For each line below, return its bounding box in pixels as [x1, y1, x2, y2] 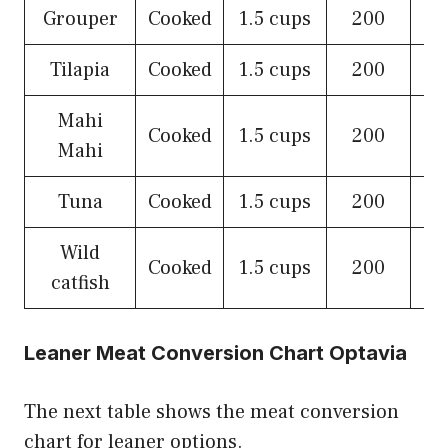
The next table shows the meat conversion [24, 399, 399, 426]
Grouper [42, 6, 118, 33]
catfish [50, 270, 110, 297]
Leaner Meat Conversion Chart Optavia [24, 341, 407, 366]
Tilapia [50, 57, 110, 84]
